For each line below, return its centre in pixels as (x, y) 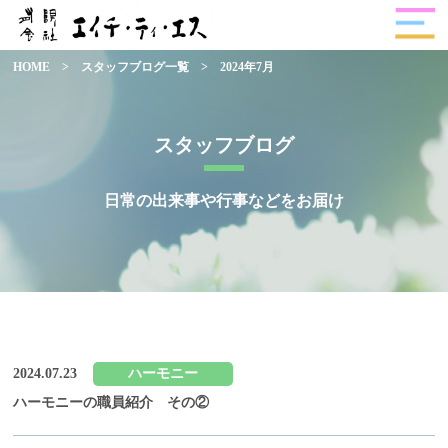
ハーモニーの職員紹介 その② (111, 402)
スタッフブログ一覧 (135, 67)
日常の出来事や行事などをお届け (224, 200)
